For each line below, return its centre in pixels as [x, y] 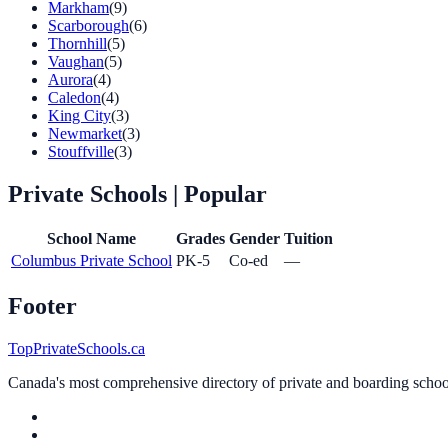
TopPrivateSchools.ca [76, 349]
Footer [42, 306]
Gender [254, 239]
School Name [91, 239]
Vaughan [76, 61]
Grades [200, 239]
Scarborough [88, 25]
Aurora [70, 79]
